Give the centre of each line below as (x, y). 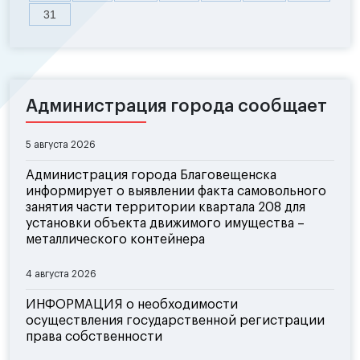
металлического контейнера (115, 240)
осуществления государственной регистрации (175, 321)
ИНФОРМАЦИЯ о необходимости (132, 305)
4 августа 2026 (61, 274)
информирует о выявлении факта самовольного (176, 192)
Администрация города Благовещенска (151, 176)
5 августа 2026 (61, 145)
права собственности (94, 337)
